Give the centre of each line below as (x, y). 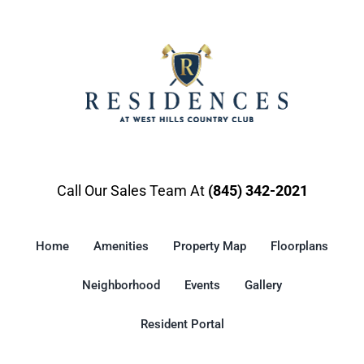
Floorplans (299, 247)
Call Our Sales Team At (132, 191)
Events (202, 286)
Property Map (210, 247)
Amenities (121, 247)
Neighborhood (121, 286)
